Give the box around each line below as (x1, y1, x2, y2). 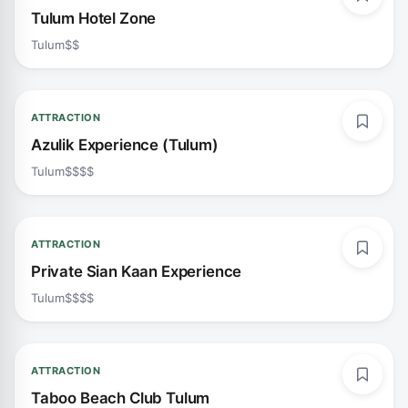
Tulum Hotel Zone (31, 9, 157, 27)
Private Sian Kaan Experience (31, 262, 242, 280)
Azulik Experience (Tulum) (31, 136, 219, 154)
